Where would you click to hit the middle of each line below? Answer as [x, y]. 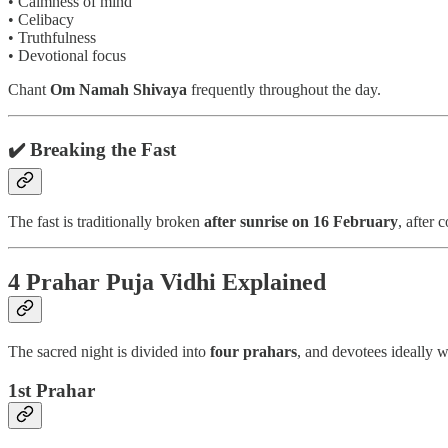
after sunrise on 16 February [301, 222]
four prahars [253, 352]
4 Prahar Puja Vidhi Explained [167, 282]
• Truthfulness [52, 37]
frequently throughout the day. [284, 89]
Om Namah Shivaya [118, 89]
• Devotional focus [67, 55]
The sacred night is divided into [109, 352]
